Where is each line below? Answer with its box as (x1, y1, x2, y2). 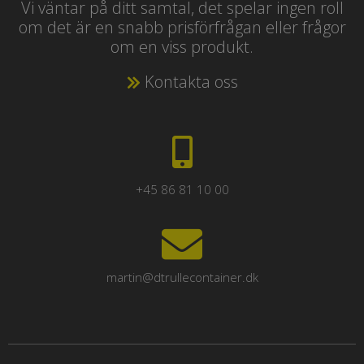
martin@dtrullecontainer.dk (106, 268, 258, 285)
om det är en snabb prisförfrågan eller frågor (18, 15, 346, 38)
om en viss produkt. (110, 35, 253, 58)
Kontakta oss (140, 70, 238, 93)
